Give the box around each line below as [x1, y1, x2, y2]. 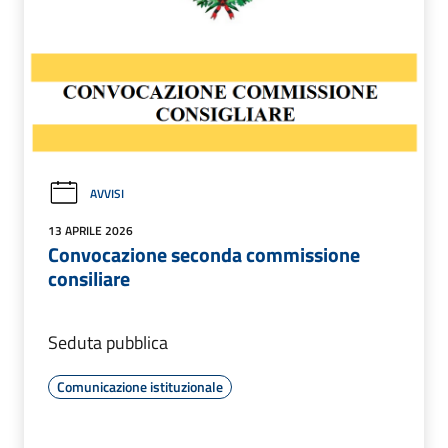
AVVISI [90, 183, 124, 203]
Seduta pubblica [48, 329, 168, 357]
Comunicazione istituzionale [57, 376, 223, 398]
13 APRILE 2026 [48, 221, 133, 241]
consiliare [48, 263, 130, 295]
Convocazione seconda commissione [48, 239, 360, 271]
